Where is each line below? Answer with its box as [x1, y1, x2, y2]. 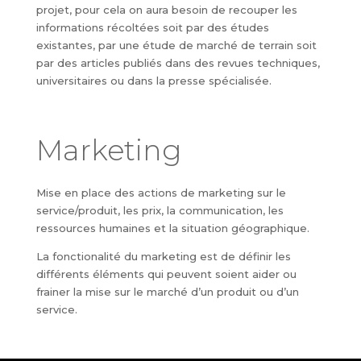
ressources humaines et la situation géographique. [35, 222, 309, 234]
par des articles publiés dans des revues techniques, [35, 56, 320, 69]
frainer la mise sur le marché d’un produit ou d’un [35, 285, 299, 298]
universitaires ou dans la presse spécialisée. [35, 74, 272, 87]
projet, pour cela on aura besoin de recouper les [35, 3, 297, 16]
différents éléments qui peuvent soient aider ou [35, 268, 297, 280]
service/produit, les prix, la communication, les [35, 204, 284, 217]
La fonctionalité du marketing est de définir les [35, 250, 291, 263]
